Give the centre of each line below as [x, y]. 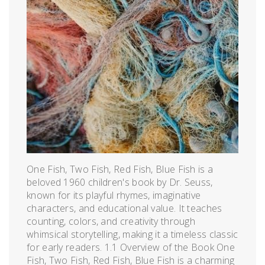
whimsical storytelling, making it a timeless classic [132, 234]
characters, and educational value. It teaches [125, 208]
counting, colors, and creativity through [111, 221]
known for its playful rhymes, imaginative [114, 195]
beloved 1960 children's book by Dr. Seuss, [120, 182]
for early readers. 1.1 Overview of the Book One [131, 247]
